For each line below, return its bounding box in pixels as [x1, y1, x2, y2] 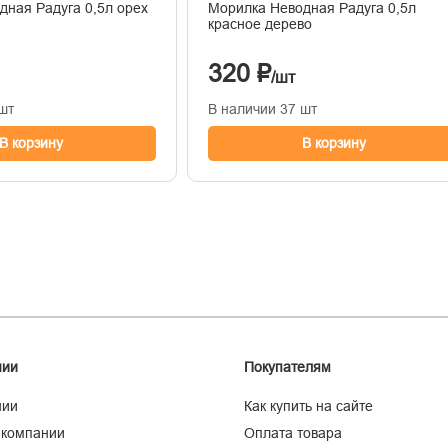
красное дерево [208, 15, 313, 32]
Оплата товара [244, 424, 342, 441]
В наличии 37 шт [208, 100, 318, 117]
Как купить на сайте [244, 397, 373, 414]
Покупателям [244, 358, 331, 375]
